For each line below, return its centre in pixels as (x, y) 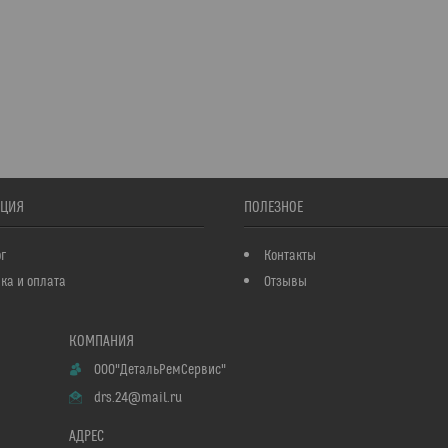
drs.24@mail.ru (138, 397)
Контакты (289, 255)
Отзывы (285, 281)
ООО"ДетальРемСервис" (160, 369)
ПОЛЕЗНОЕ (273, 207)
